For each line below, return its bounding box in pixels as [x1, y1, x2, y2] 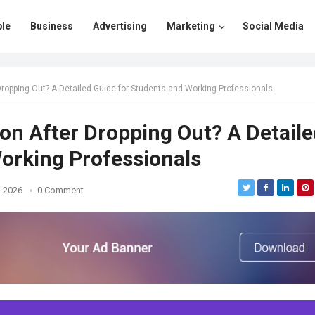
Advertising [93, 20, 147, 32]
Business [30, 20, 73, 32]
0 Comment [37, 185, 84, 195]
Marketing [167, 20, 215, 32]
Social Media [243, 20, 304, 32]
